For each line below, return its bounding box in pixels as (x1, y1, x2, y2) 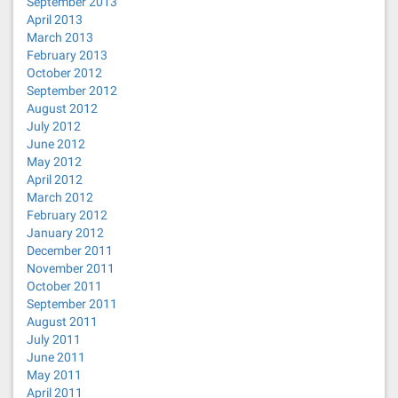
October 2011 (27, 279, 102, 293)
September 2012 (27, 84, 117, 98)
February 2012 (27, 208, 107, 222)
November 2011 (27, 261, 115, 275)
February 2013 (27, 48, 107, 62)
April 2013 (27, 12, 83, 27)
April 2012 (27, 172, 83, 187)
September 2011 (27, 297, 117, 311)
